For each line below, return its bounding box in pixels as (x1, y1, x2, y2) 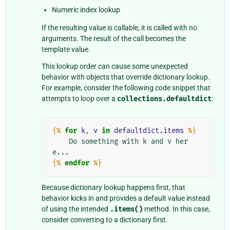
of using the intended (42, 204, 110, 213)
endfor (65, 158, 89, 167)
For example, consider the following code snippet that (42, 83, 210, 92)
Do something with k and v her (52, 137, 69, 146)
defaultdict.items (114, 126, 184, 135)
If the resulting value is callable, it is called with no (42, 24, 197, 32)
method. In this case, (143, 204, 210, 213)
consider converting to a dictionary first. (42, 215, 168, 224)
